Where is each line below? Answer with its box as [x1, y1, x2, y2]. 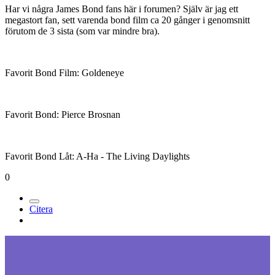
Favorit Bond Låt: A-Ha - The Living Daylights [5, 151, 190, 162]
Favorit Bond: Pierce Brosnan [5, 109, 120, 120]
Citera [29, 204, 53, 215]
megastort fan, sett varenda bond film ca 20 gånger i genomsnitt [5, 15, 250, 26]
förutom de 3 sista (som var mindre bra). [5, 26, 160, 37]
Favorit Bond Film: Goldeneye [5, 68, 124, 79]
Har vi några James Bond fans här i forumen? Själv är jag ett [5, 4, 238, 15]
